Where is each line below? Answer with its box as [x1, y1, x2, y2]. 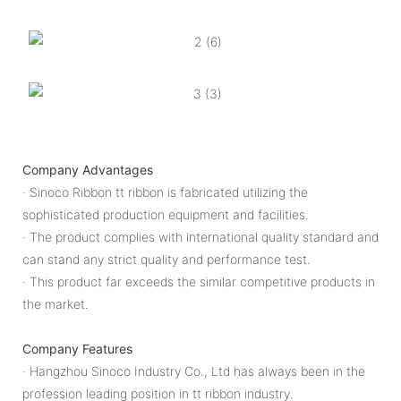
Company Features [22, 341, 132, 357]
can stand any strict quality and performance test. [22, 252, 311, 268]
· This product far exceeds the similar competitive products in [22, 274, 375, 290]
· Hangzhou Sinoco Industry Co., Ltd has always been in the [22, 363, 365, 380]
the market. [22, 296, 89, 312]
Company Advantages [22, 162, 153, 178]
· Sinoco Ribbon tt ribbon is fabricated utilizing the [22, 184, 308, 200]
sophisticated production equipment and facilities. [22, 207, 309, 223]
